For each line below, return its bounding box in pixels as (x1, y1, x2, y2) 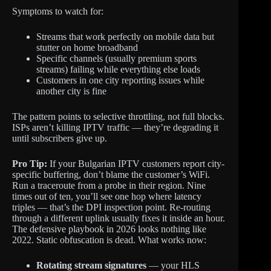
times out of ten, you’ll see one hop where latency (12, 191, 201, 202)
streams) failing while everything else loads (36, 64, 200, 75)
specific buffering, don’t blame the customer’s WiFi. (12, 169, 210, 180)
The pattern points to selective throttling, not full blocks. (12, 111, 224, 122)
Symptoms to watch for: (12, 6, 103, 17)
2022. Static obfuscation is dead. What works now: (12, 235, 206, 246)
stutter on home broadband (36, 42, 138, 53)
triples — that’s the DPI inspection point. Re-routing (12, 202, 211, 213)
